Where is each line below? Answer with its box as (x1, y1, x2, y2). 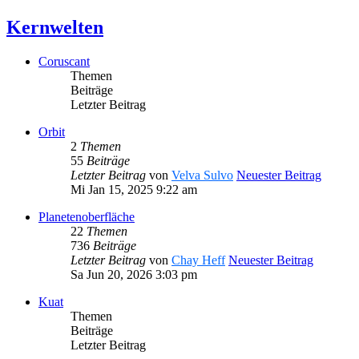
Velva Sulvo (171, 168, 233, 183)
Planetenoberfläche (38, 210, 135, 224)
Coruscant (38, 54, 90, 69)
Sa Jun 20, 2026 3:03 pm (71, 268, 197, 282)
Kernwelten (6, 17, 103, 38)
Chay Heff (171, 253, 225, 268)
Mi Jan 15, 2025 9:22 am (71, 183, 197, 197)
